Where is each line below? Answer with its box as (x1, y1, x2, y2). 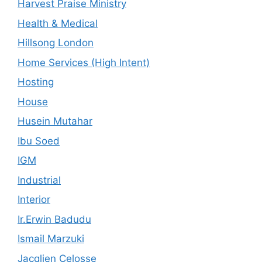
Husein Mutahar (18, 115, 92, 127)
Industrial (18, 174, 61, 186)
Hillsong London (18, 37, 94, 49)
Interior (18, 194, 50, 205)
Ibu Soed (18, 135, 60, 147)
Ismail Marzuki (18, 233, 84, 244)
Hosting (18, 76, 54, 88)
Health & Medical (18, 17, 98, 29)
